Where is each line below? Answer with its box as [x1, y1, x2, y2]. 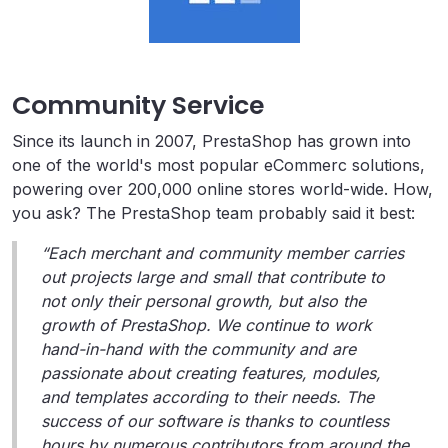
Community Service [12, 88, 264, 123]
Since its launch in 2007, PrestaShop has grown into [12, 131, 411, 151]
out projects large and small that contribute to [41, 267, 385, 287]
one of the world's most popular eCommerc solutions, [12, 155, 425, 175]
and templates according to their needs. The [41, 387, 374, 407]
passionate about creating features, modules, [41, 363, 381, 383]
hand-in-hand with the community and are [41, 339, 356, 359]
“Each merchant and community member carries [41, 243, 404, 263]
